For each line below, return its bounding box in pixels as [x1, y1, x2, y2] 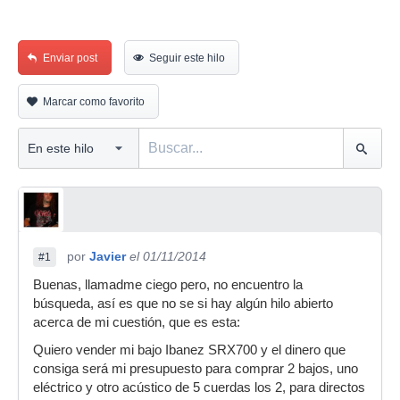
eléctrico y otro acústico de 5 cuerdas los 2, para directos [33, 380, 365, 395]
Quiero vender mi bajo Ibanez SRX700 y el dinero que [33, 343, 346, 357]
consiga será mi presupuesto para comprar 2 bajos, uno [33, 362, 358, 376]
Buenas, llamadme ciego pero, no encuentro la [33, 278, 303, 292]
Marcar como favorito [43, 96, 145, 108]
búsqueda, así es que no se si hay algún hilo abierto [33, 296, 333, 311]
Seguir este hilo [149, 52, 225, 64]
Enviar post [43, 52, 97, 64]
